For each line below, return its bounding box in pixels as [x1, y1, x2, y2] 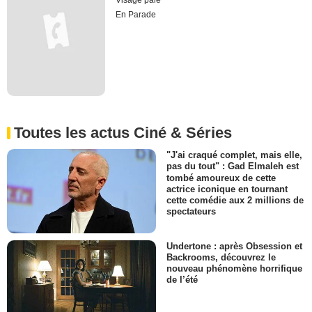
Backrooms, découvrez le [166, 251, 276, 263]
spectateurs [166, 205, 216, 217]
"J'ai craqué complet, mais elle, [166, 150, 302, 161]
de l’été [166, 274, 198, 286]
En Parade [116, 10, 157, 20]
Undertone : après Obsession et [166, 240, 302, 251]
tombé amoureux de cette [166, 172, 276, 183]
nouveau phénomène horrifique [166, 263, 302, 274]
